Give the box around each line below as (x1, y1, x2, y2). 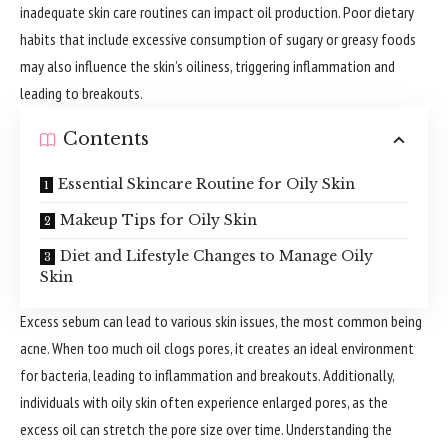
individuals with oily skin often (20, 392, 197, 412)
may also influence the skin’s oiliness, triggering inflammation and (20, 56, 395, 76)
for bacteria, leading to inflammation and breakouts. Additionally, (20, 365, 394, 385)
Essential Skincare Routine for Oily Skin (58, 175, 355, 193)
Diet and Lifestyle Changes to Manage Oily (60, 247, 373, 265)
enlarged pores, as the (259, 392, 388, 412)
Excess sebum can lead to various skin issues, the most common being (20, 311, 422, 331)
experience (197, 392, 259, 412)
